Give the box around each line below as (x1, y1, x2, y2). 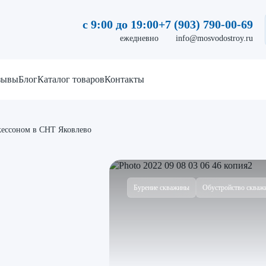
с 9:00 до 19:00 (83, 17, 159, 31)
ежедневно (120, 33, 159, 43)
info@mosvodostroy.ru (176, 33, 253, 43)
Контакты (104, 74, 144, 84)
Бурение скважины (134, 183, 189, 192)
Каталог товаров (37, 74, 104, 84)
